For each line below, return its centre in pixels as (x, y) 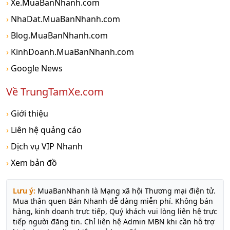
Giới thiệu (28, 114)
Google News (36, 69)
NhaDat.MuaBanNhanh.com (64, 19)
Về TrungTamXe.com (55, 92)
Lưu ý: (24, 191)
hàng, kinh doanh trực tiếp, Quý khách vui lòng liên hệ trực (115, 212)
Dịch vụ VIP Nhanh (46, 147)
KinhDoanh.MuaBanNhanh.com (71, 52)
